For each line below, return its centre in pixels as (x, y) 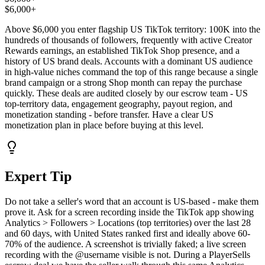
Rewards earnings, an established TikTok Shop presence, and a (122, 51)
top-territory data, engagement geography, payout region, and (119, 104)
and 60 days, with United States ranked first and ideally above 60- (127, 234)
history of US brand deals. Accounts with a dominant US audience (129, 62)
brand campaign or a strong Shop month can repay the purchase (123, 83)
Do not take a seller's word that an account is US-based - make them (132, 202)
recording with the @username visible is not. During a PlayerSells (127, 255)
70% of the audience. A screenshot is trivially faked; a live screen (125, 244)
